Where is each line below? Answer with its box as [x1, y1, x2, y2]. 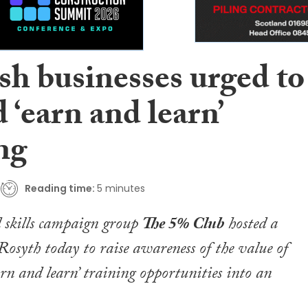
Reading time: [25, 181, 95, 196]
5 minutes [97, 181, 145, 196]
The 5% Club [142, 211, 224, 240]
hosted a [224, 211, 278, 240]
